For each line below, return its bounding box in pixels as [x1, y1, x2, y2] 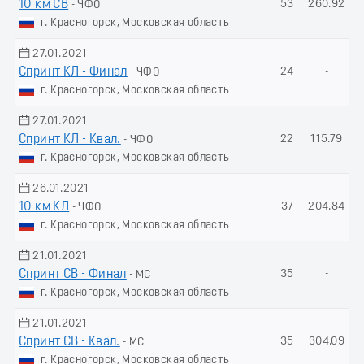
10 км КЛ [19, 200, 70, 214]
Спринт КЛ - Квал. [19, 132, 121, 146]
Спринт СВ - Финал [19, 267, 127, 281]
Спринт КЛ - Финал [19, 65, 128, 79]
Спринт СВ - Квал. [19, 335, 120, 349]
